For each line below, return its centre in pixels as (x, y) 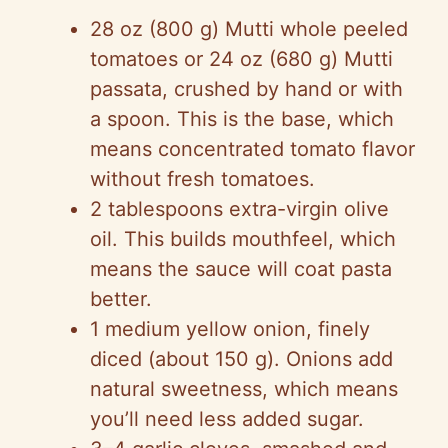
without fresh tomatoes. (202, 179)
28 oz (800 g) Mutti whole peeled (249, 29)
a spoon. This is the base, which (242, 119)
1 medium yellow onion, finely (230, 329)
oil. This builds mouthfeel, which (243, 239)
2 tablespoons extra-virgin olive (239, 209)
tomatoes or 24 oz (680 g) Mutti (241, 59)
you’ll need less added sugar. (227, 419)
